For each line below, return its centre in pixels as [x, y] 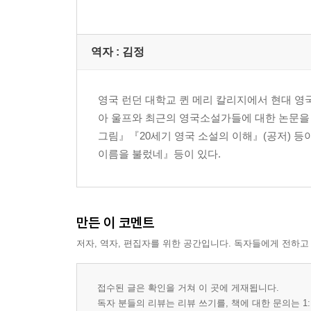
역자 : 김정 [118, 52]
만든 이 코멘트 [115, 223]
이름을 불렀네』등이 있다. [159, 154]
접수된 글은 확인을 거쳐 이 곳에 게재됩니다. [188, 288]
